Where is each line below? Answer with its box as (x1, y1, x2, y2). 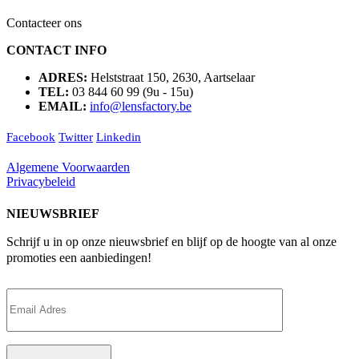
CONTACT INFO (6, 43, 107, 58)
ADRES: (38, 71, 87, 85)
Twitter (58, 131, 93, 144)
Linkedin (96, 131, 141, 144)
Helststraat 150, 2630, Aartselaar (91, 71, 255, 85)
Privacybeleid (6, 175, 75, 189)
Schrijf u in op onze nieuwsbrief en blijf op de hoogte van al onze (6, 234, 337, 248)
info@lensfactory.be (90, 99, 192, 114)
